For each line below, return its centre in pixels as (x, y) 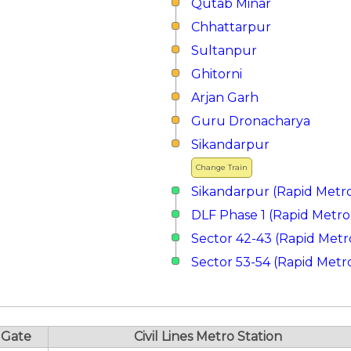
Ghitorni (217, 74)
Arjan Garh (225, 98)
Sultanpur (224, 51)
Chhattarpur (231, 27)
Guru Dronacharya (251, 121)
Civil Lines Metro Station (208, 337)
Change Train (222, 167)
